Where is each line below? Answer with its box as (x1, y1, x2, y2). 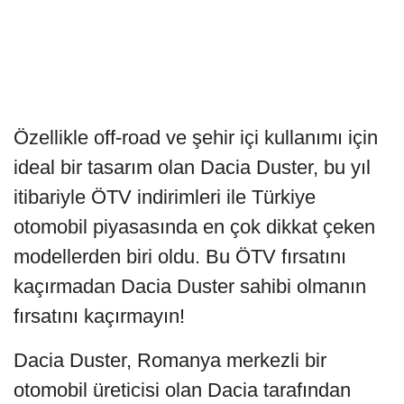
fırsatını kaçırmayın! (14, 304, 185, 327)
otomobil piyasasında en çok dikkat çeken (14, 215, 375, 238)
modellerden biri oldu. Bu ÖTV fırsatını (14, 244, 346, 268)
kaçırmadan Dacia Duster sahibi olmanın (14, 274, 366, 298)
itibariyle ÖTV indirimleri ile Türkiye (14, 185, 316, 208)
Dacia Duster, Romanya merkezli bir (14, 348, 326, 372)
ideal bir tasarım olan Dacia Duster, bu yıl (14, 155, 371, 179)
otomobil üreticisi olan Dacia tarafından (14, 378, 351, 401)
